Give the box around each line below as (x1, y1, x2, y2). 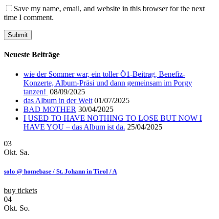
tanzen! (23, 87, 48, 96)
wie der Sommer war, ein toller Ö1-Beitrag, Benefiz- (23, 69, 185, 78)
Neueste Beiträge (4, 50, 60, 59)
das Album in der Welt (23, 96, 92, 105)
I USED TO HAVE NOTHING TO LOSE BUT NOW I (23, 113, 202, 122)
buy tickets (4, 186, 37, 195)
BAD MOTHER (23, 105, 76, 113)
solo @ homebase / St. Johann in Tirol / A (4, 167, 117, 175)
